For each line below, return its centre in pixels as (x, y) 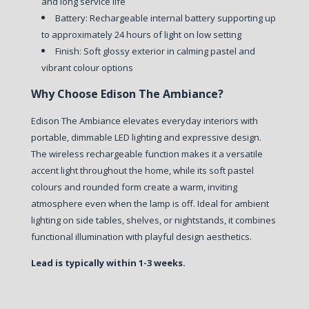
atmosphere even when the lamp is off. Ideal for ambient (150, 203)
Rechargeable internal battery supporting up (182, 18)
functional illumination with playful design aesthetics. (141, 236)
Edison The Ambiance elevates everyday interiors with (144, 120)
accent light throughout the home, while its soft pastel (142, 170)
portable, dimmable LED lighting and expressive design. (146, 137)
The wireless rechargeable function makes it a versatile (147, 153)
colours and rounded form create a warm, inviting (134, 187)
